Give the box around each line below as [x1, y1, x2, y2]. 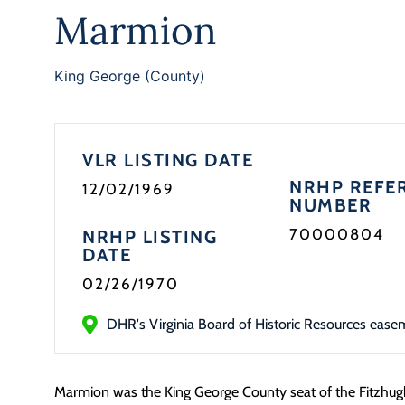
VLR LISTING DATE [82, 149, 253, 171]
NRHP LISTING [82, 226, 217, 248]
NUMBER [289, 194, 372, 216]
